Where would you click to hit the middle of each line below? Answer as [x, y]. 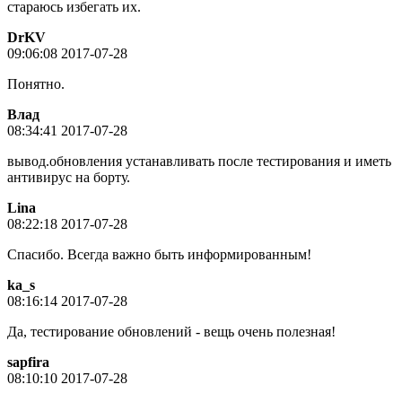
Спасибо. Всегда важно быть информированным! [159, 254]
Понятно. [36, 83]
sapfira [28, 362]
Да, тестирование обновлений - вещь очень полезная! [171, 331]
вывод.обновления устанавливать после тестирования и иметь [199, 161]
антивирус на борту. [69, 177]
